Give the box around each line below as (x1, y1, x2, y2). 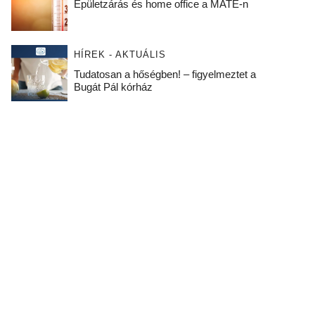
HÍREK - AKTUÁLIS (73, 49, 166, 60)
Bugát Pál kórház (73, 81, 158, 93)
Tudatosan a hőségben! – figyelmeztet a (73, 68, 256, 80)
